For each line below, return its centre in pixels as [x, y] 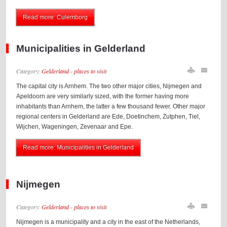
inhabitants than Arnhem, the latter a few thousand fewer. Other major [111, 106]
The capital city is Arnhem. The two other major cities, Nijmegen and [109, 86]
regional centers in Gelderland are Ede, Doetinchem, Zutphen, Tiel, [108, 117]
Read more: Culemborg [55, 17]
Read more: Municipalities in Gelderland [79, 147]
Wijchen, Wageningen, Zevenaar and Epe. [75, 127]
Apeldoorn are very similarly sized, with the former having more [103, 96]
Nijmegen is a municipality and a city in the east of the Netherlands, [108, 222]
